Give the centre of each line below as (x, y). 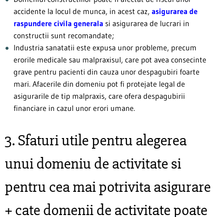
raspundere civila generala (58, 23)
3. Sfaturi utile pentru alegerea (96, 140)
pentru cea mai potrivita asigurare (108, 187)
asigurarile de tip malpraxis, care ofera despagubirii (99, 96)
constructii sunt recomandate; (64, 35)
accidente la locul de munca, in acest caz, (83, 11)
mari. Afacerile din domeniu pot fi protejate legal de (99, 84)
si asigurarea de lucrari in (146, 23)
